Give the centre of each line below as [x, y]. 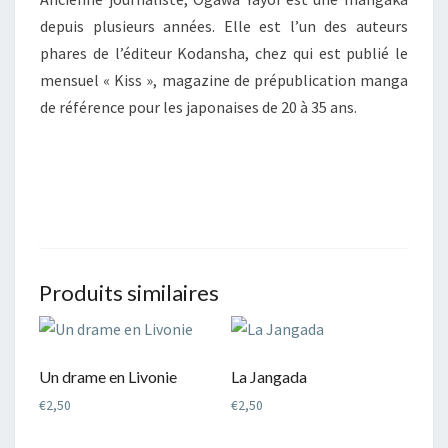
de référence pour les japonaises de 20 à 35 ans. [198, 107]
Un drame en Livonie [108, 377]
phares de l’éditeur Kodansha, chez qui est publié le [224, 53]
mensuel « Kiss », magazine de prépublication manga [224, 80]
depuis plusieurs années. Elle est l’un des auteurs [224, 26]
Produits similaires [129, 293]
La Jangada [269, 377]
